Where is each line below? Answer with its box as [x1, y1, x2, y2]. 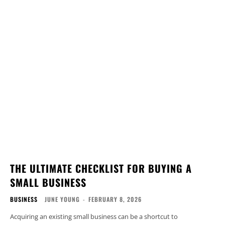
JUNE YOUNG [45, 195, 80, 204]
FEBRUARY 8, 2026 [88, 195, 142, 204]
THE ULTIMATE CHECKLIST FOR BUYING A [10, 161, 192, 176]
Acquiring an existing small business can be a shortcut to [10, 212, 178, 221]
